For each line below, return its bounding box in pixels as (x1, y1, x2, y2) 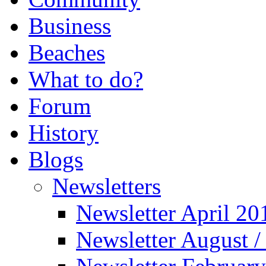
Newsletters (52, 173, 161, 199)
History (28, 120, 99, 145)
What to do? (28, 66, 143, 92)
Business (28, 13, 111, 39)
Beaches (28, 40, 105, 65)
